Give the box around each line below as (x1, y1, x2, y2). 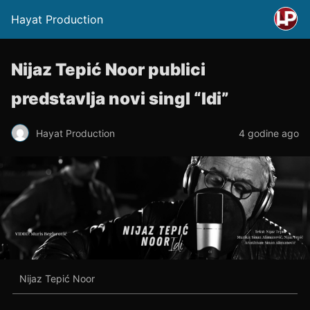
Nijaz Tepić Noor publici (11, 60, 206, 80)
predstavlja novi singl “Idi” (11, 89, 229, 109)
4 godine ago (239, 127, 299, 139)
